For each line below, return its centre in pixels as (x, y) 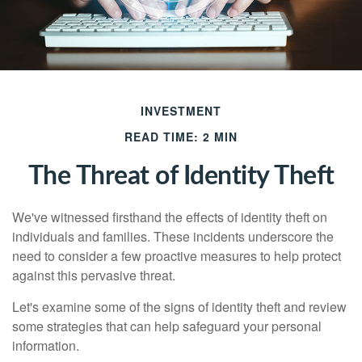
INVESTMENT (181, 111)
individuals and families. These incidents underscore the (173, 236)
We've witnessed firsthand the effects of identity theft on (170, 217)
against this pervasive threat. (94, 275)
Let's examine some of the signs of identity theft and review (179, 307)
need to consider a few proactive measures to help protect (177, 256)
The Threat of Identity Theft (181, 176)
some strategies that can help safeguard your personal (167, 326)
